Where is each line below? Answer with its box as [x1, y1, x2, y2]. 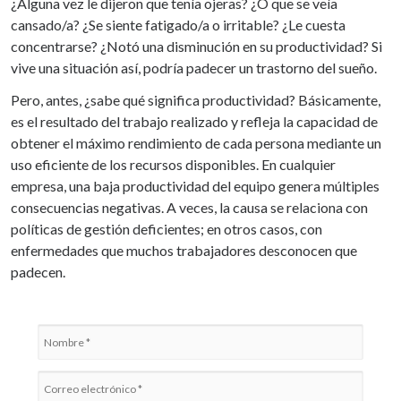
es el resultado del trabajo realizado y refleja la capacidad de [11, 113, 378, 131]
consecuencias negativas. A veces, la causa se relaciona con [11, 199, 368, 217]
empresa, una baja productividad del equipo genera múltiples [11, 177, 380, 195]
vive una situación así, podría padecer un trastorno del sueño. [11, 59, 377, 77]
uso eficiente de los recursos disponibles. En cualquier [11, 156, 336, 174]
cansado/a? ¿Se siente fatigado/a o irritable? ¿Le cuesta [11, 16, 346, 34]
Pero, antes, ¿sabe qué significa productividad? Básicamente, [11, 91, 380, 109]
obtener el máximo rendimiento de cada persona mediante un [11, 134, 381, 152]
